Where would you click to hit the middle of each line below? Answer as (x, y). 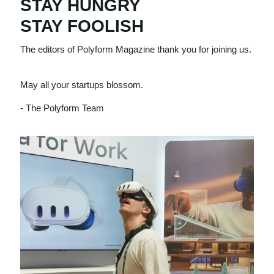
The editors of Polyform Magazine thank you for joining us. (136, 50)
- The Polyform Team (62, 108)
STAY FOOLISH (82, 26)
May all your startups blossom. (82, 85)
